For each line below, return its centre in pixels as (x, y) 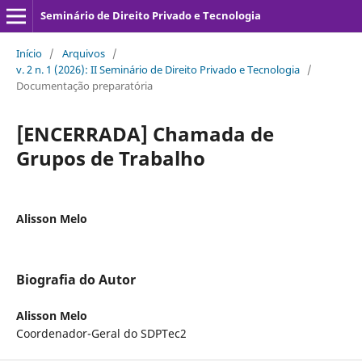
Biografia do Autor (76, 279)
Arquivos (83, 53)
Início (29, 53)
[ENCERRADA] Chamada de (145, 133)
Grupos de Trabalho (110, 158)
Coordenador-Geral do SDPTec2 (101, 333)
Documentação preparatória (84, 85)
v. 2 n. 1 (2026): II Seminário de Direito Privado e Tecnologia (158, 69)
